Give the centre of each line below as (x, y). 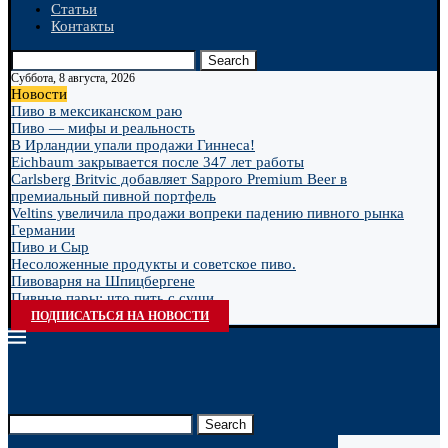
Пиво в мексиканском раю (96, 111)
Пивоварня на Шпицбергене (103, 281)
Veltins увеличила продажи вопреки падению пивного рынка (207, 213)
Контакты (82, 26)
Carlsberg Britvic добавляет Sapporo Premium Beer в (179, 179)
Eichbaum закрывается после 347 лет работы (157, 162)
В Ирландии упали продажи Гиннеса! (133, 145)
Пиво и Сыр (50, 247)
